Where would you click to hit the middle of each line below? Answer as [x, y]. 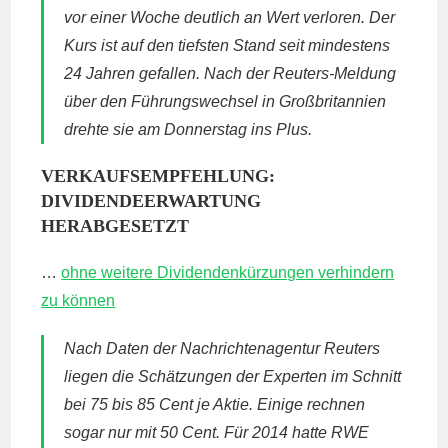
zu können [78, 300]
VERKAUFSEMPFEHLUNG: [158, 176]
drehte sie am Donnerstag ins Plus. [188, 129]
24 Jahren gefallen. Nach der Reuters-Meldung [230, 73]
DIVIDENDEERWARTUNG [151, 201]
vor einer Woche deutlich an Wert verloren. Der [230, 17]
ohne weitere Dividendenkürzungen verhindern [228, 272]
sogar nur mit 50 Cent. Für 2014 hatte [198, 432]
